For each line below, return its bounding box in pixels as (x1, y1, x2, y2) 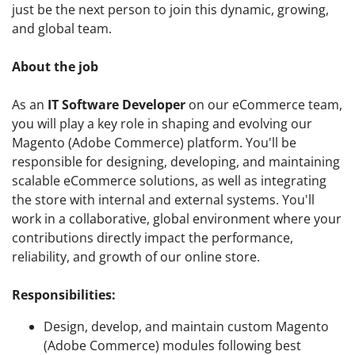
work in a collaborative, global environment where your (12, 210, 342, 228)
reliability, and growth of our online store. (12, 248, 260, 266)
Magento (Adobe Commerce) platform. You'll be (12, 134, 296, 152)
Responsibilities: (12, 286, 116, 304)
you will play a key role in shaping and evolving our (12, 115, 312, 133)
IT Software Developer (48, 96, 185, 114)
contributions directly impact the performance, (12, 229, 293, 247)
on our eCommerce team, (185, 96, 342, 114)
